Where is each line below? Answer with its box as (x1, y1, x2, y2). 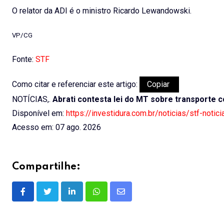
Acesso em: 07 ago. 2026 (12, 122, 101, 132)
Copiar (147, 79, 171, 89)
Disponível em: (12, 108, 66, 118)
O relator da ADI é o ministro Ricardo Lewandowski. (12, 5, 191, 15)
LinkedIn (71, 192, 101, 202)
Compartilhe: (12, 161, 80, 172)
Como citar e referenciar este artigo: (12, 79, 139, 89)
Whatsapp (95, 192, 131, 202)
